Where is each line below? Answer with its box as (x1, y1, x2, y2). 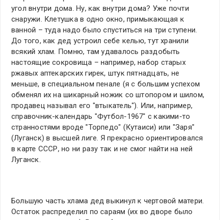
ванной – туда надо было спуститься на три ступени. (11, 26, 197, 35)
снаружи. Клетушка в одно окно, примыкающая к (11, 15, 184, 24)
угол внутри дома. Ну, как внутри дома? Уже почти (11, 4, 189, 13)
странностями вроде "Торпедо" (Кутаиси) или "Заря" (11, 123, 195, 132)
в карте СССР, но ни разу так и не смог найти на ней (11, 144, 193, 154)
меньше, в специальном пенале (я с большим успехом (11, 80, 200, 89)
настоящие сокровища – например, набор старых (11, 58, 186, 67)
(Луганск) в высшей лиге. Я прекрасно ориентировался (11, 134, 203, 143)
